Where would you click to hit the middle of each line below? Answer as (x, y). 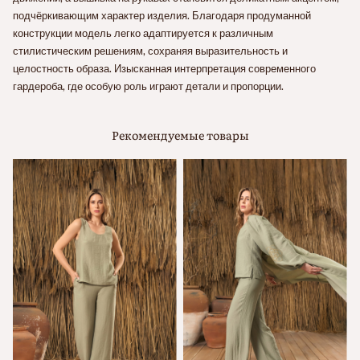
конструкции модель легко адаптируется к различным (143, 33)
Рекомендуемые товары (180, 134)
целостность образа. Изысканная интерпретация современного (164, 68)
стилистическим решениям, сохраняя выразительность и (150, 50)
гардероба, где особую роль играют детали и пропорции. (148, 86)
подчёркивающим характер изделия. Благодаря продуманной (162, 15)
